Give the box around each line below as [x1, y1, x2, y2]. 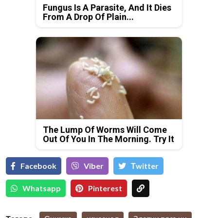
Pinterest [88, 183, 122, 193]
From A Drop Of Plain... [43, 12, 134, 22]
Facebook [20, 161, 56, 170]
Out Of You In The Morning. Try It [43, 133, 174, 144]
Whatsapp [22, 183, 61, 193]
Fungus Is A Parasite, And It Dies [43, 2, 171, 13]
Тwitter [131, 161, 159, 170]
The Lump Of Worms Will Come [43, 124, 167, 135]
